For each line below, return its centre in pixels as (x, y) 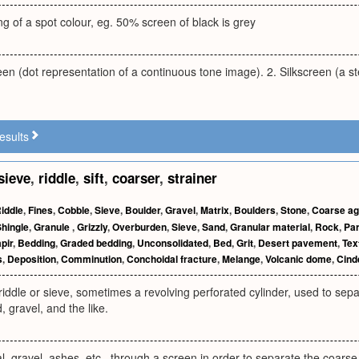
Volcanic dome (298, 259)
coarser (136, 178)
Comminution (91, 259)
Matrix (215, 210)
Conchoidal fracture (172, 259)
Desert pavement (298, 243)
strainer (192, 178)
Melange (241, 259)
